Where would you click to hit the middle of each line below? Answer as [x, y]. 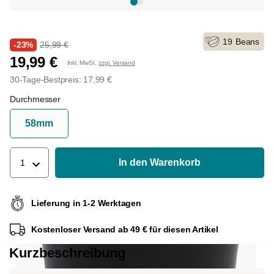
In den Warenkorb [159, 163]
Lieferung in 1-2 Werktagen [86, 203]
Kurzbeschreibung [67, 253]
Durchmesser [35, 99]
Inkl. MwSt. [82, 62]
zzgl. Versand [117, 62]
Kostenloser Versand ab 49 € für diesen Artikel [125, 230]
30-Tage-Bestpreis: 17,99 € [61, 80]
